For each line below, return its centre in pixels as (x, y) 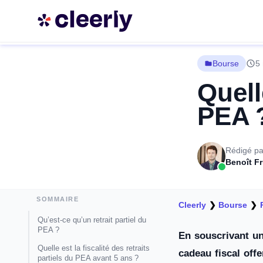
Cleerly (192, 205)
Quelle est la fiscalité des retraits (94, 248)
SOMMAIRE (58, 199)
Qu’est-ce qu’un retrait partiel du (92, 220)
